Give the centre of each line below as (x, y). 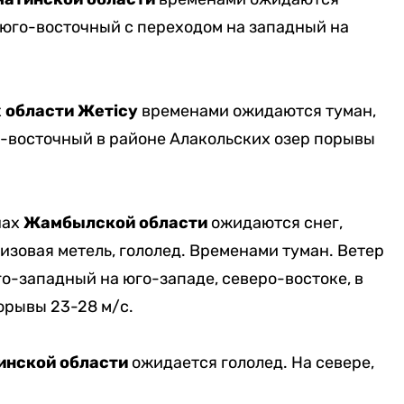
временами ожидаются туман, (257, 111)
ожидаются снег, (275, 223)
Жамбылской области (115, 223)
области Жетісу (71, 111)
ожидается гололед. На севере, (252, 363)
